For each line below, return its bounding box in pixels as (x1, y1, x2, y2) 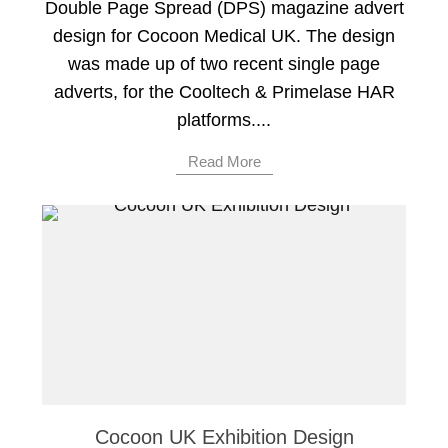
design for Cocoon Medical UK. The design (53, 26, 395, 47)
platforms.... (177, 110, 271, 131)
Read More (187, 153, 261, 171)
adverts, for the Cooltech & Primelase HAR (53, 82, 395, 103)
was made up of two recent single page (68, 54, 380, 75)
